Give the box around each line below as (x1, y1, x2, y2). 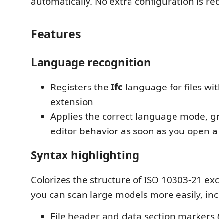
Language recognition (31, 55, 151, 70)
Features (31, 25, 81, 42)
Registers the (50, 80, 111, 93)
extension (50, 95, 93, 108)
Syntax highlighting (31, 148, 139, 163)
